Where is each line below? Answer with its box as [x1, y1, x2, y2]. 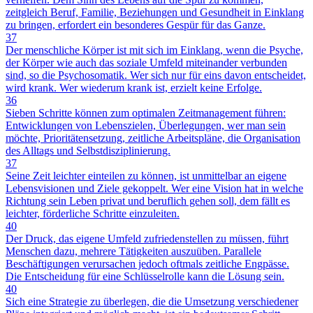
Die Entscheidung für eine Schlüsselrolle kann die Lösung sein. [6, 270, 284, 283]
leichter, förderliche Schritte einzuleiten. [6, 208, 180, 220]
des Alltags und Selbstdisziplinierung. [6, 145, 170, 157]
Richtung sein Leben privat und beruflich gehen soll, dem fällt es [6, 195, 290, 208]
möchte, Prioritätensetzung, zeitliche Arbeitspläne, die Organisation [6, 132, 300, 145]
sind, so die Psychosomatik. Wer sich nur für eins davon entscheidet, [6, 69, 306, 82]
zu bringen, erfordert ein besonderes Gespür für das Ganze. [6, 19, 265, 31]
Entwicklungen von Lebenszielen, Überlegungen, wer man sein [6, 119, 286, 132]
